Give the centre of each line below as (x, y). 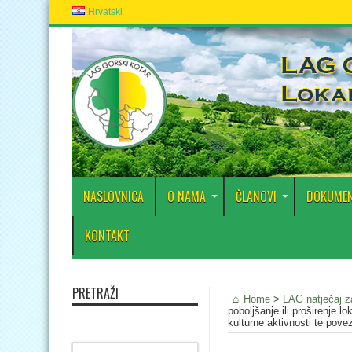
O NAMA (187, 196)
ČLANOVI (256, 196)
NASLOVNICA (114, 196)
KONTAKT (107, 236)
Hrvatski (105, 12)
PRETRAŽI (95, 293)
